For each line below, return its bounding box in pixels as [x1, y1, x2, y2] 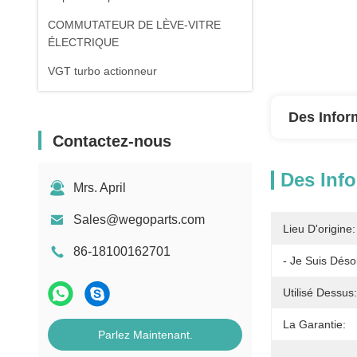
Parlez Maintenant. [97, 328, 193, 341]
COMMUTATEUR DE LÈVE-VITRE [48, 18, 221, 31]
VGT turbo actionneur [48, 65, 157, 77]
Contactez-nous [53, 132, 171, 150]
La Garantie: [283, 318, 346, 331]
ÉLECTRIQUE [48, 36, 119, 49]
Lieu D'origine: [283, 222, 355, 235]
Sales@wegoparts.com [73, 213, 205, 226]
